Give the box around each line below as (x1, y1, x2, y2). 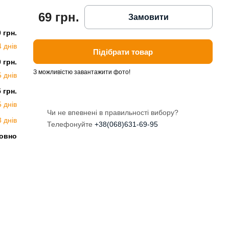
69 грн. (38, 10, 80, 25)
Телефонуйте (47, 120, 95, 129)
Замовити (128, 12, 169, 21)
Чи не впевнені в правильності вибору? (47, 108, 179, 117)
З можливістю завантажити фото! (33, 68, 131, 76)
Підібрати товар (93, 47, 153, 56)
